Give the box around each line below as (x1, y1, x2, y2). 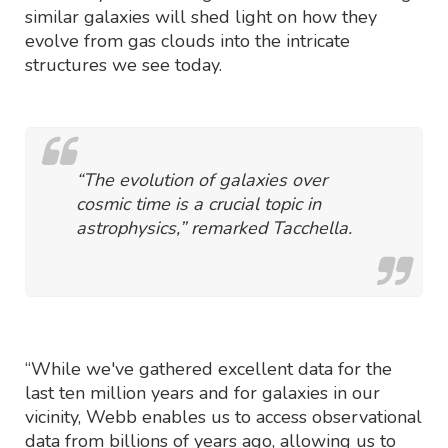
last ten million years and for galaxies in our (25, 380, 380, 405)
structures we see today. (25, 52, 222, 77)
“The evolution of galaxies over (76, 167, 327, 192)
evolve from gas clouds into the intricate (25, 28, 350, 53)
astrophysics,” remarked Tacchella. (76, 215, 352, 240)
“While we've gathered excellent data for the (25, 356, 392, 381)
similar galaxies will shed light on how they (25, 4, 377, 29)
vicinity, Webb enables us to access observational (25, 404, 422, 429)
